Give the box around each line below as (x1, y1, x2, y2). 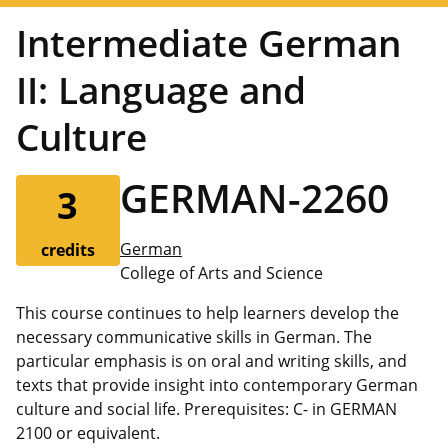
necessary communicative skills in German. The (16, 325, 372, 348)
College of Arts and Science (119, 261, 323, 284)
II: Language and (16, 64, 306, 115)
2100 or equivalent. (16, 421, 160, 444)
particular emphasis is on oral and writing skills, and (16, 349, 407, 372)
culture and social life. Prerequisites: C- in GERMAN (16, 397, 397, 420)
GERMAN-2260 (119, 170, 389, 224)
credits (40, 238, 95, 261)
